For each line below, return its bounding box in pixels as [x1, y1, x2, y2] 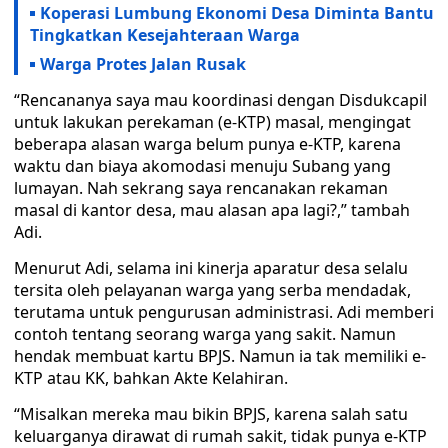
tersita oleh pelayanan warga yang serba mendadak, [14, 279, 411, 301]
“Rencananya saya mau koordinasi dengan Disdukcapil [14, 89, 427, 111]
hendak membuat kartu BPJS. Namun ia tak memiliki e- [14, 345, 426, 367]
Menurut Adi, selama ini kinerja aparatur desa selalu [14, 257, 408, 279]
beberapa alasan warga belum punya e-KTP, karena [14, 133, 401, 155]
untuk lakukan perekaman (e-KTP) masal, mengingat [14, 111, 411, 133]
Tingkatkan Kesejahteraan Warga [30, 24, 300, 46]
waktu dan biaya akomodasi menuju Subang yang [14, 155, 391, 177]
